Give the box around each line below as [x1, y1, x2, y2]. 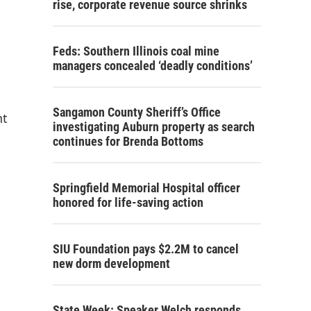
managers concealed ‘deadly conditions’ [53, 58, 253, 73]
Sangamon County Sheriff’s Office [53, 105, 221, 119]
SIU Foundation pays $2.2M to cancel [53, 242, 239, 256]
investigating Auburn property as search [53, 119, 255, 134]
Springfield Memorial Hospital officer [53, 180, 240, 195]
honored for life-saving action [53, 195, 203, 210]
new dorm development [53, 256, 170, 271]
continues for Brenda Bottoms [53, 134, 203, 149]
